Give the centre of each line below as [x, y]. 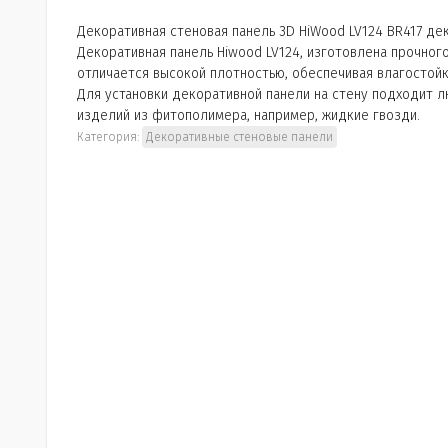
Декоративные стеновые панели [239, 137]
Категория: [109, 137]
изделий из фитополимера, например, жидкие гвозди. [248, 115]
